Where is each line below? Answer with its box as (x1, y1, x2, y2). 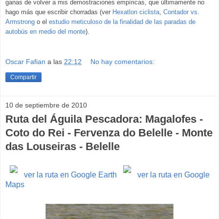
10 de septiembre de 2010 (5, 101, 87, 109)
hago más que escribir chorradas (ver (5, 8, 112, 16)
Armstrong (5, 18, 35, 25)
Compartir (10, 74, 37, 81)
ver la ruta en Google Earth (22, 171, 117, 179)
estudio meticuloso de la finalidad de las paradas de (47, 18, 196, 25)
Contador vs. (163, 8, 199, 16)
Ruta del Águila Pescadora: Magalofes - (5, 113, 203, 126)
